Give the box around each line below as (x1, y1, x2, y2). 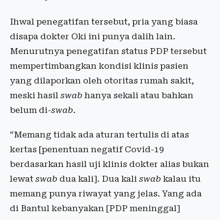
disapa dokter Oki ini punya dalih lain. (10, 31, 175, 41)
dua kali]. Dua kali (57, 173, 139, 184)
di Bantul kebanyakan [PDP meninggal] (10, 203, 180, 213)
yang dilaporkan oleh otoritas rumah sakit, (10, 75, 194, 85)
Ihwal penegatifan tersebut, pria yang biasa (10, 16, 198, 27)
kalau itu (161, 173, 201, 184)
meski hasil (10, 90, 60, 100)
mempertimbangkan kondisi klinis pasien (10, 60, 189, 71)
